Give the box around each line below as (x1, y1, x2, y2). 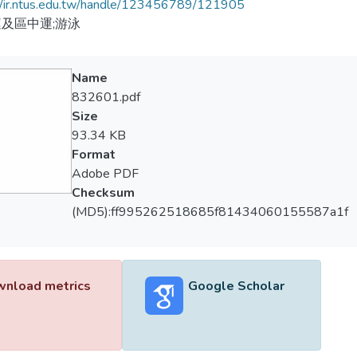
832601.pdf (71, 88, 140, 106)
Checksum (71, 184, 135, 202)
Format (71, 146, 116, 163)
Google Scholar (187, 277, 284, 295)
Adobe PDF (71, 165, 139, 182)
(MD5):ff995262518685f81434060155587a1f (71, 203, 348, 221)
